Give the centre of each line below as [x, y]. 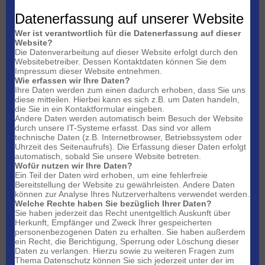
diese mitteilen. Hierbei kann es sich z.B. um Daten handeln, [127, 100]
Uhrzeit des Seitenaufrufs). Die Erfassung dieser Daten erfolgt [130, 147]
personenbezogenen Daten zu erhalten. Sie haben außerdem [130, 232]
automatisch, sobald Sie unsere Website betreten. [108, 156]
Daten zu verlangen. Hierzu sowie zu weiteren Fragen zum [125, 251]
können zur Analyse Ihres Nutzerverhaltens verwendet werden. [132, 194]
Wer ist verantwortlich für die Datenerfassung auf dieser [128, 33]
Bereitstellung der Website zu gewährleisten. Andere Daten [125, 185]
